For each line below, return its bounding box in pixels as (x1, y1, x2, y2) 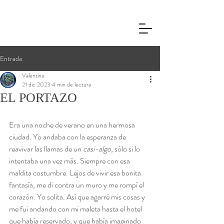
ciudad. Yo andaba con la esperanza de (9, 131, 127, 142)
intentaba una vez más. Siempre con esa (9, 155, 131, 166)
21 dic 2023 (22, 80, 50, 89)
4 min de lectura (52, 80, 91, 89)
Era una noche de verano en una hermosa (9, 119, 136, 130)
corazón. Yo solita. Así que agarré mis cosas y (9, 191, 146, 202)
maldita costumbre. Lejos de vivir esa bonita (9, 167, 142, 178)
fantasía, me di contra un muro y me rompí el (9, 179, 145, 190)
